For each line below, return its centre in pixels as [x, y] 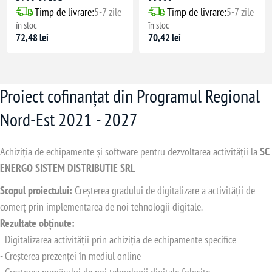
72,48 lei [32, 37]
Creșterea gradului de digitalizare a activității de [164, 190]
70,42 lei [165, 37]
